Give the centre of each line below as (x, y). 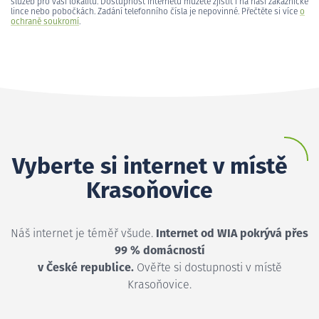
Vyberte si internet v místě (150, 167)
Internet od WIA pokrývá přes (232, 233)
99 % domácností (159, 250)
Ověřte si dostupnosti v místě (208, 267)
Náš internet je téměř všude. (83, 233)
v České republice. (85, 267)
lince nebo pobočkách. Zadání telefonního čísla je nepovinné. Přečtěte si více (155, 12)
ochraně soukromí (45, 22)
